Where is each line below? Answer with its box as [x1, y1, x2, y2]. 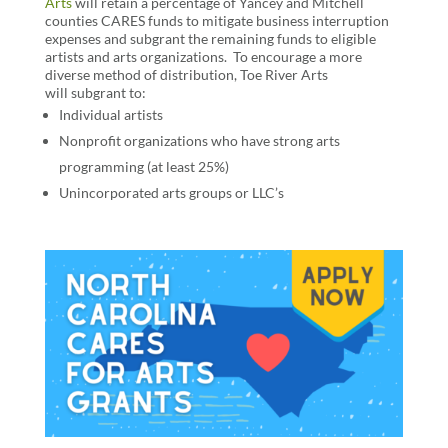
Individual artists [58, 106, 163, 123]
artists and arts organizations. [44, 48, 227, 65]
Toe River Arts [239, 66, 328, 83]
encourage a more [250, 48, 362, 65]
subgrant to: [67, 84, 149, 101]
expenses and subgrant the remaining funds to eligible [44, 30, 376, 47]
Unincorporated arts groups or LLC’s [58, 184, 287, 201]
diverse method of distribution [44, 66, 234, 83]
